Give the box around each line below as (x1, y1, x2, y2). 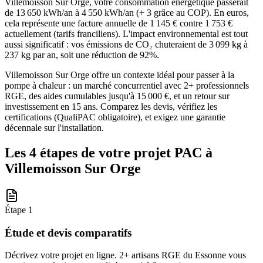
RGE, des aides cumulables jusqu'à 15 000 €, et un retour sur (5, 90, 230, 101)
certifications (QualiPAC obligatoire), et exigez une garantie (5, 112, 225, 122)
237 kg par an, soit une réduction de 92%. (5, 49, 159, 60)
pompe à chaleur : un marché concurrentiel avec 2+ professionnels (5, 80, 249, 90)
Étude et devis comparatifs (5, 226, 131, 239)
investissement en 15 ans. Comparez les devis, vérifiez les (5, 101, 217, 112)
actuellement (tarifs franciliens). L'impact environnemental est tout (5, 28, 248, 39)
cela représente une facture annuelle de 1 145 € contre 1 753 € (5, 18, 232, 28)
